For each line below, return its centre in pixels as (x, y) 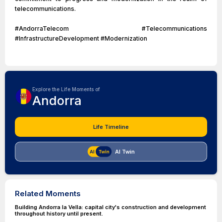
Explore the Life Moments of (66, 89)
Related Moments (48, 194)
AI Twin (125, 152)
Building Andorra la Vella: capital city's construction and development (111, 207)
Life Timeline (111, 127)
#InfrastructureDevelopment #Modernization (81, 38)
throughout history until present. (59, 214)
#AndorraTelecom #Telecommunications (111, 28)
